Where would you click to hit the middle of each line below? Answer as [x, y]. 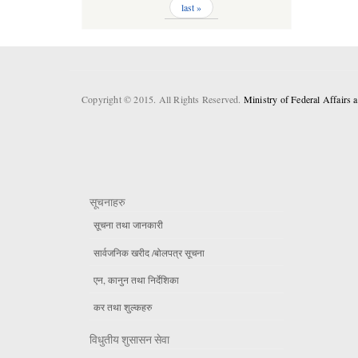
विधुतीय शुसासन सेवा [129, 340]
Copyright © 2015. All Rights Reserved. [163, 99]
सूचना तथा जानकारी [128, 225]
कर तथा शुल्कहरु [123, 306]
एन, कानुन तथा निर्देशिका [136, 279]
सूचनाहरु [107, 202]
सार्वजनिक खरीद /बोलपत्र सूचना [149, 252]
